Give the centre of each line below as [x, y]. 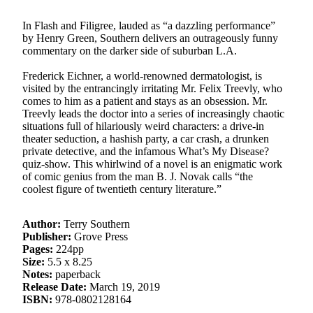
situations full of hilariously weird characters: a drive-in [143, 126]
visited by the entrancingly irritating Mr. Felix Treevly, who [152, 88]
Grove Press [100, 236]
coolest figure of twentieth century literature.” [122, 189]
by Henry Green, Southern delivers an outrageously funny [150, 38]
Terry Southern [95, 224]
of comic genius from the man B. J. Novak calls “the [138, 176]
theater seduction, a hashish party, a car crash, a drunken [146, 139]
